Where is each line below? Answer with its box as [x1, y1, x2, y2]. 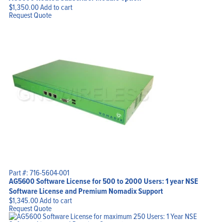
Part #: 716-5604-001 [8, 166, 69, 178]
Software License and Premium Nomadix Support [8, 185, 163, 197]
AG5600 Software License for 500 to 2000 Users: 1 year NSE [8, 175, 198, 187]
